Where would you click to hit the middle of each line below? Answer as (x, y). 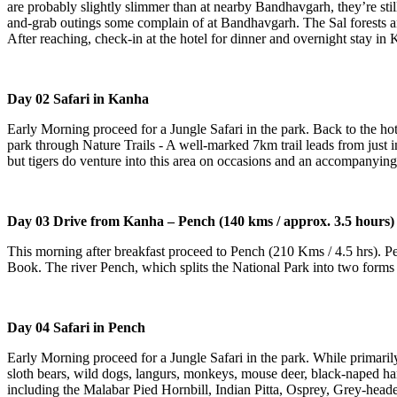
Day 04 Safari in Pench (76, 327)
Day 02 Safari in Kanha (78, 98)
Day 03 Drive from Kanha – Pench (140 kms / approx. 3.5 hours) (201, 221)
